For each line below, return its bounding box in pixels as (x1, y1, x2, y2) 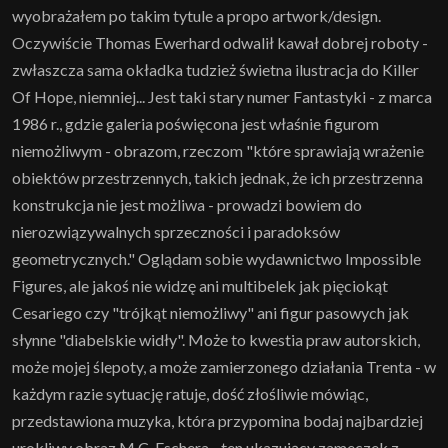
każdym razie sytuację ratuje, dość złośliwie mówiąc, (12, 383, 368, 403)
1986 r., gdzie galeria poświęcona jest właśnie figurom (12, 113, 379, 133)
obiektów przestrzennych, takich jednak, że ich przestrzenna (12, 167, 423, 187)
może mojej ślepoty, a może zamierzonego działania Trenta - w (12, 356, 436, 376)
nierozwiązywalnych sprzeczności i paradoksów (12, 221, 340, 241)
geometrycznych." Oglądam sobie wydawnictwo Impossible (12, 248, 421, 268)
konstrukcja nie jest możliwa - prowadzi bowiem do (12, 194, 362, 214)
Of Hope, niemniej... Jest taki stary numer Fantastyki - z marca (12, 86, 432, 106)
